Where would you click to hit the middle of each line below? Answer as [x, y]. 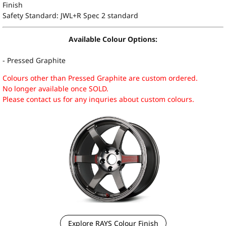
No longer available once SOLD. [55, 89]
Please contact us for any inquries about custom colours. [98, 99]
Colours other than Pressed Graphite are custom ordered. [100, 78]
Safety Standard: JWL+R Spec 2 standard [71, 16]
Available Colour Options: [113, 39]
